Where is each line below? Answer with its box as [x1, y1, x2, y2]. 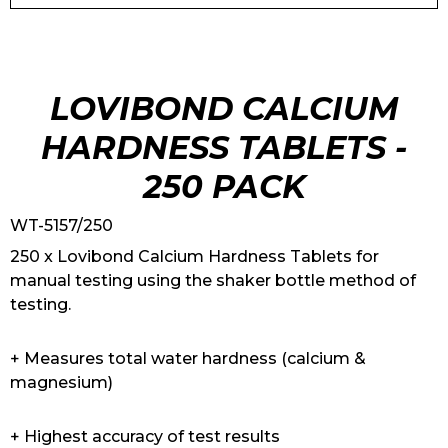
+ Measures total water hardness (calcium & [10, 349, 366, 368]
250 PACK [142, 167, 306, 206]
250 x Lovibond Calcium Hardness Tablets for [10, 247, 379, 266]
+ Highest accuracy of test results [10, 427, 280, 446]
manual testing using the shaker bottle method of [10, 271, 416, 290]
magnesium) [10, 373, 113, 392]
